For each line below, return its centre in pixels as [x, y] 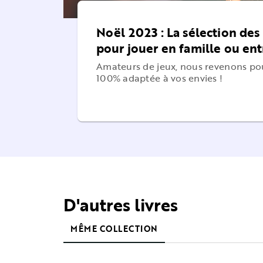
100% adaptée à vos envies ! [160, 78]
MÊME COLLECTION [114, 229]
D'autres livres [121, 205]
